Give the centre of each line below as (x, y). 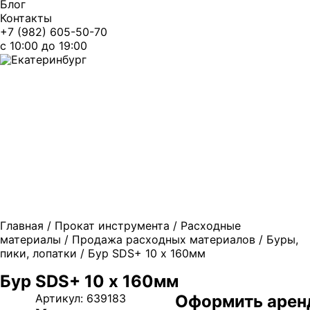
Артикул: (61, 298)
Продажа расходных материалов (164, 239)
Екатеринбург (49, 60)
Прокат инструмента (112, 226)
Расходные (211, 226)
